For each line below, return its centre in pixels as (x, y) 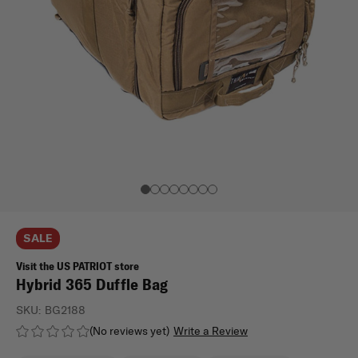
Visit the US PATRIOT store (78, 266)
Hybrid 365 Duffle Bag (92, 284)
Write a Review (210, 330)
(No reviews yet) (129, 330)
